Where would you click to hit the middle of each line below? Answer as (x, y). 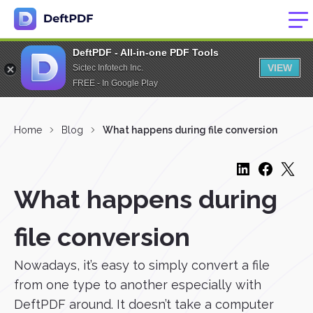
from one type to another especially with (138, 285)
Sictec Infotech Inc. (108, 68)
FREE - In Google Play (115, 83)
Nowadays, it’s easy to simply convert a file (142, 265)
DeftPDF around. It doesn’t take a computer (144, 304)
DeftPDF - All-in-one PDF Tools (146, 52)
